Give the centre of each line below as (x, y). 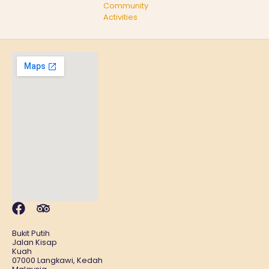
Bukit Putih (31, 234)
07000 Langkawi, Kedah (57, 261)
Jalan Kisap (35, 243)
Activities (120, 17)
